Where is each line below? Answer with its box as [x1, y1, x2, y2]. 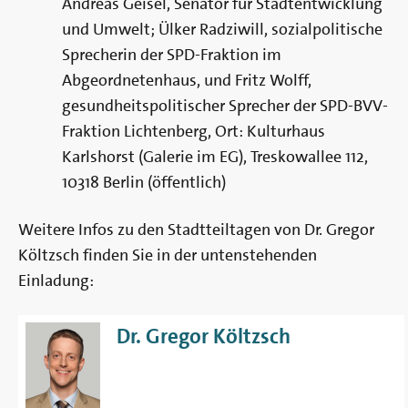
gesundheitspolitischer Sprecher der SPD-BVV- [62, 95, 388, 117]
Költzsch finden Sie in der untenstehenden [18, 244, 317, 267]
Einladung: [18, 270, 101, 292]
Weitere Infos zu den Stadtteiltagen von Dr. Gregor [18, 219, 374, 241]
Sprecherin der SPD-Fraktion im [62, 44, 281, 66]
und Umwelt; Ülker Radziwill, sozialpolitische [62, 18, 382, 41]
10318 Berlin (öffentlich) [62, 171, 240, 194]
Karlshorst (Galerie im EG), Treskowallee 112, [62, 146, 368, 168]
